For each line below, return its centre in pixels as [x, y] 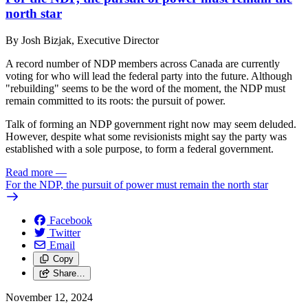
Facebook [71, 221]
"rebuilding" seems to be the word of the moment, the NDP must [145, 89]
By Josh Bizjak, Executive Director [82, 41]
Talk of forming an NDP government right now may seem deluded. [151, 124]
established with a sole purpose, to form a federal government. [140, 149]
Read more [29, 173]
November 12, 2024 [49, 298]
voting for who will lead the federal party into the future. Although [149, 76]
